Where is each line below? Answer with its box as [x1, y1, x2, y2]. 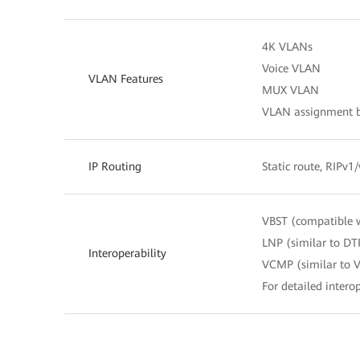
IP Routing [88, 159, 141, 173]
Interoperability [88, 246, 166, 260]
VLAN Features [88, 72, 163, 85]
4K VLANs [262, 39, 313, 53]
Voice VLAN [262, 61, 321, 75]
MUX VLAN [262, 83, 319, 96]
